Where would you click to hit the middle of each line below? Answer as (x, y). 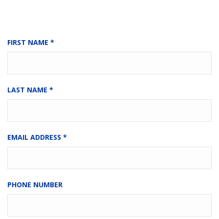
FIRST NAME (28, 42)
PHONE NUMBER (35, 185)
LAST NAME (27, 90)
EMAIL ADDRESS (34, 137)
